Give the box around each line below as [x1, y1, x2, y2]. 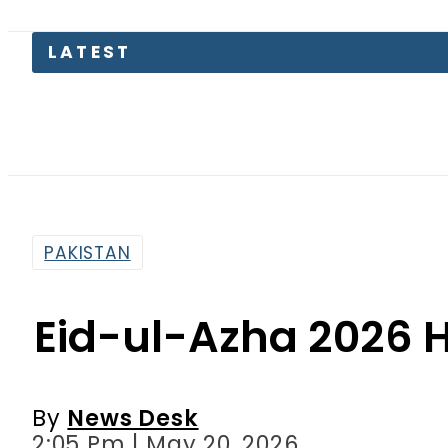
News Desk [67, 303, 199, 336]
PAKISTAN [44, 142, 131, 167]
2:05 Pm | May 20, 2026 [32, 329, 299, 362]
